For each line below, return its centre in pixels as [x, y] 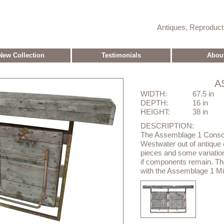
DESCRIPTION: [167, 126]
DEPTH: [154, 103]
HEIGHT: [155, 112]
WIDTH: [154, 94]
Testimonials [121, 55]
